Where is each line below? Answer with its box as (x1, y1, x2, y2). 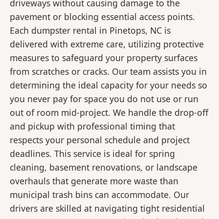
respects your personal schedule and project (10, 134, 190, 146)
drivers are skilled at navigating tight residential (10, 202, 205, 215)
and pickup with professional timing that (10, 120, 175, 132)
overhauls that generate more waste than (10, 175, 178, 187)
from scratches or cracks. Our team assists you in (10, 66, 207, 78)
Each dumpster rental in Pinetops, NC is (10, 24, 171, 37)
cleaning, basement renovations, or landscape (10, 161, 197, 174)
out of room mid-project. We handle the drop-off (10, 107, 208, 119)
